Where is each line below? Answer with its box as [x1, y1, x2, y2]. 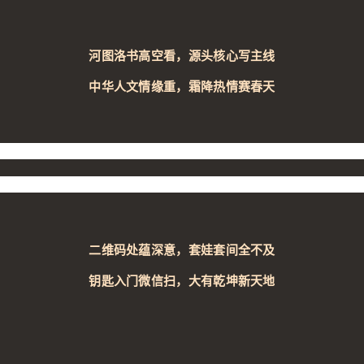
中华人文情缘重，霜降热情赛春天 [89, 79, 275, 93]
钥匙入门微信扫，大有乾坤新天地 [89, 273, 275, 288]
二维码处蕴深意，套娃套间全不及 [89, 242, 275, 257]
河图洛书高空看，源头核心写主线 [89, 48, 275, 63]
